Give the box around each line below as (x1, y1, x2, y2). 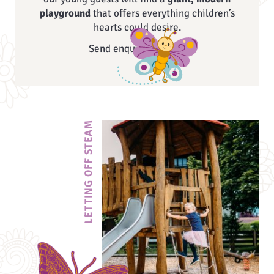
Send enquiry (88, 42, 147, 56)
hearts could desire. (93, 20, 181, 34)
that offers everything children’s (90, 6, 235, 20)
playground (39, 6, 91, 20)
